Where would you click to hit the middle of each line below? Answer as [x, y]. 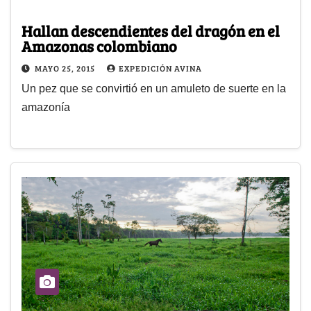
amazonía [46, 107]
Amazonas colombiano [99, 45]
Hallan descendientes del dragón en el [151, 30]
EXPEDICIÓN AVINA [160, 68]
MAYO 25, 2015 [66, 68]
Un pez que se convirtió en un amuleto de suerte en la [154, 88]
